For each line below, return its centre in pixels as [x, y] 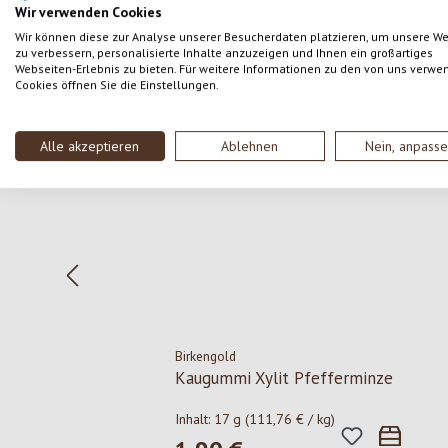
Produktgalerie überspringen [184, 95]
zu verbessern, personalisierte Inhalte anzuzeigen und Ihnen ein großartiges [224, 53]
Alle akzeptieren [90, 146]
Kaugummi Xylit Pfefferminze [284, 378]
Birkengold [206, 356]
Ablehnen [250, 146]
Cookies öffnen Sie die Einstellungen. [117, 85]
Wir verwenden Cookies [88, 12]
